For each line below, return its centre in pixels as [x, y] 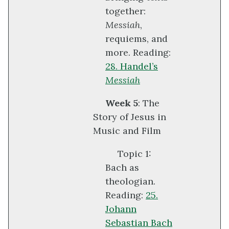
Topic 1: [134, 154]
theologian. [130, 181]
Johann [121, 209]
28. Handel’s [132, 66]
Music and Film [127, 131]
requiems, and [136, 39]
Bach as [122, 168]
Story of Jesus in [130, 117]
